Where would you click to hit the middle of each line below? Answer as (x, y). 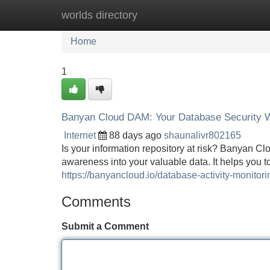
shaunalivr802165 (202, 135)
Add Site (235, 15)
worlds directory (99, 15)
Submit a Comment (105, 226)
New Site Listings (161, 15)
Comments (96, 202)
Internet (80, 135)
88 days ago (135, 135)
